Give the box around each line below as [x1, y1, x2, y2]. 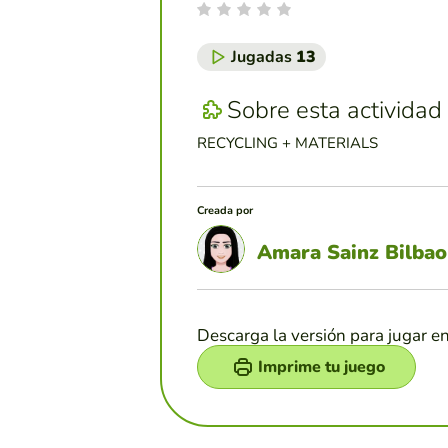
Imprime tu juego [258, 356, 385, 379]
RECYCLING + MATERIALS [197, 133, 378, 154]
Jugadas [231, 46, 296, 69]
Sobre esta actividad [227, 93, 442, 126]
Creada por [197, 203, 253, 219]
